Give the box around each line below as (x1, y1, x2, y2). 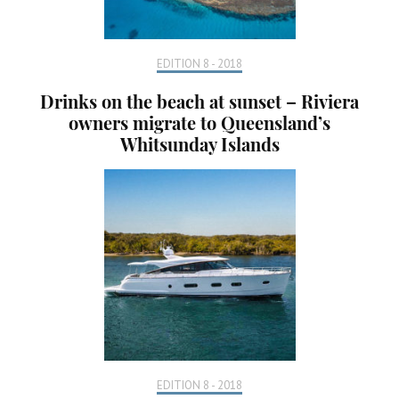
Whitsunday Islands (119, 131, 280, 156)
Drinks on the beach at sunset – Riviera (40, 88, 359, 113)
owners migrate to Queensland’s (69, 110, 330, 134)
